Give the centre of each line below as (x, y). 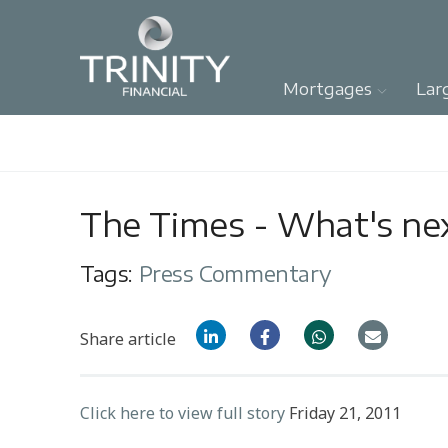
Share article (128, 338)
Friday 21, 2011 (343, 413)
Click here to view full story (182, 413)
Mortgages (327, 89)
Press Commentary (235, 274)
